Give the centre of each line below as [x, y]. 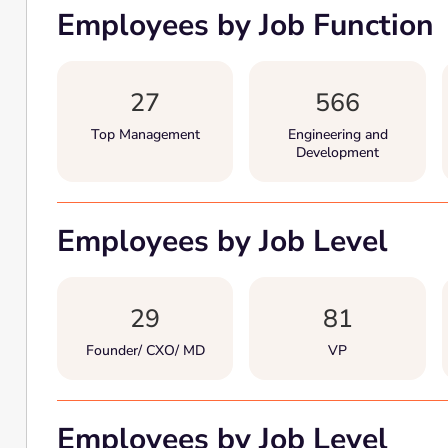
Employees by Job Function [245, 25]
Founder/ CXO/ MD [145, 350]
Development [338, 152]
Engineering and [337, 134]
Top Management [145, 134]
